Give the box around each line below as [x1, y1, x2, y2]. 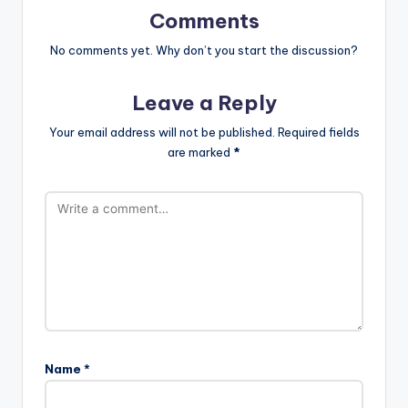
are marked [168, 144, 233, 159]
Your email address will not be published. [48, 124, 275, 139]
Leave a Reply [131, 90, 277, 117]
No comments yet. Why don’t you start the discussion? [50, 43, 358, 58]
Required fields [277, 124, 360, 139]
